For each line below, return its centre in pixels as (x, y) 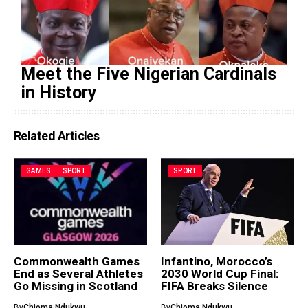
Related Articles (57, 136)
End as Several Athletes (78, 274)
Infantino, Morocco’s (217, 262)
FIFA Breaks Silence (214, 286)
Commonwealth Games (77, 262)
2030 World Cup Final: (220, 274)
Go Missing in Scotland (76, 286)
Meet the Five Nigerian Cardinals (148, 74)
